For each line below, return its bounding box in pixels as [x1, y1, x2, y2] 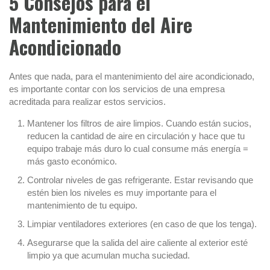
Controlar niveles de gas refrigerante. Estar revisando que [27, 175, 253, 186]
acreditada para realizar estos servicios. [9, 96, 166, 107]
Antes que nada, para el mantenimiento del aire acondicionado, [9, 71, 254, 82]
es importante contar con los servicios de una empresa [9, 84, 225, 95]
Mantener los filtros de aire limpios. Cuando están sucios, [27, 118, 251, 129]
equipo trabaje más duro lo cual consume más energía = [27, 143, 248, 154]
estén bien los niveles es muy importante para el [27, 187, 216, 198]
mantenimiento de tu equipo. [27, 200, 137, 211]
